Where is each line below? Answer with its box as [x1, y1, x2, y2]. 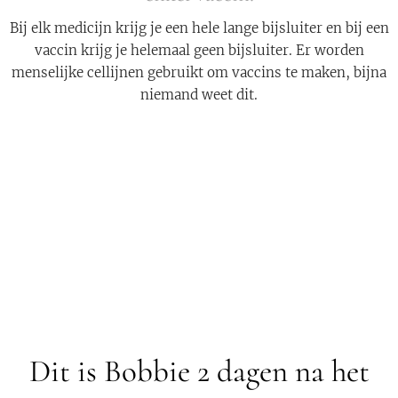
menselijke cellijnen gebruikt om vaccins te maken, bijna [12, 64, 386, 81]
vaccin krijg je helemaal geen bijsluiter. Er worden [34, 42, 364, 59]
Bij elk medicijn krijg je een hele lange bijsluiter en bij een [9, 20, 389, 36]
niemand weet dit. [140, 86, 258, 103]
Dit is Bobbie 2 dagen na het [28, 353, 370, 391]
